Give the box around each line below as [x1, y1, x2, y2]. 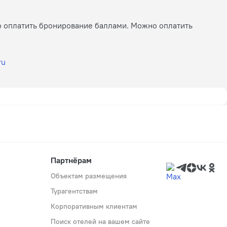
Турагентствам [51, 186, 98, 196]
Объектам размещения [51, 171, 127, 180]
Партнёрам [51, 155, 92, 165]
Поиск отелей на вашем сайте [51, 216, 150, 226]
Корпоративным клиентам [51, 201, 137, 211]
